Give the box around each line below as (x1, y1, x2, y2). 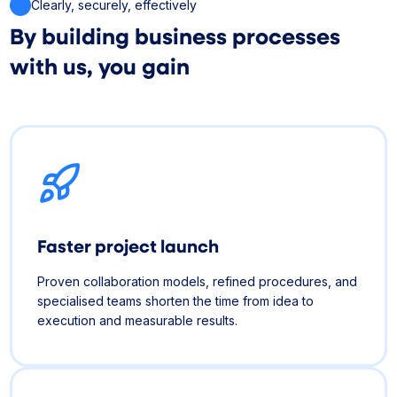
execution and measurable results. (37, 312, 238, 328)
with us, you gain (10, 50, 191, 81)
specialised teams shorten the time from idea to (37, 292, 315, 308)
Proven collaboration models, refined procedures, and (37, 273, 358, 289)
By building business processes (10, 19, 341, 51)
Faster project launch (37, 232, 230, 258)
